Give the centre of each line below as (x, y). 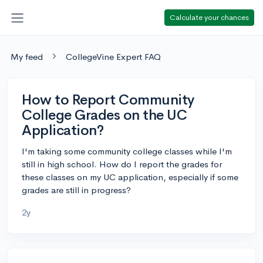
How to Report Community (108, 100)
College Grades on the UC (104, 115)
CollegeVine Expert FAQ (113, 56)
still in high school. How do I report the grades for (122, 164)
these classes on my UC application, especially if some (130, 177)
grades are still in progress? (76, 190)
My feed (27, 56)
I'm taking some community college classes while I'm (127, 151)
